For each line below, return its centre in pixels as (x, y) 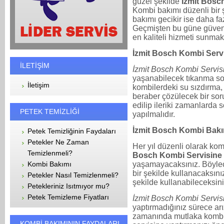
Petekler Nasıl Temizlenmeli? (73, 175)
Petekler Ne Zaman (58, 142)
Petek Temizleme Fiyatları (68, 197)
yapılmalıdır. (154, 114)
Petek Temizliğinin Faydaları (72, 131)
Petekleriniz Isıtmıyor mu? (68, 186)
